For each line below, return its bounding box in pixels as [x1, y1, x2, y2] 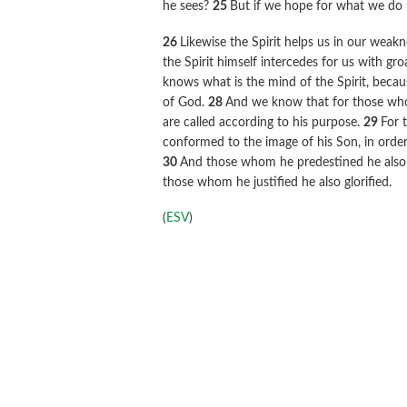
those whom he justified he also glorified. [163, 175, 392, 189]
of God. [163, 95, 209, 109]
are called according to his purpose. [163, 115, 364, 129]
